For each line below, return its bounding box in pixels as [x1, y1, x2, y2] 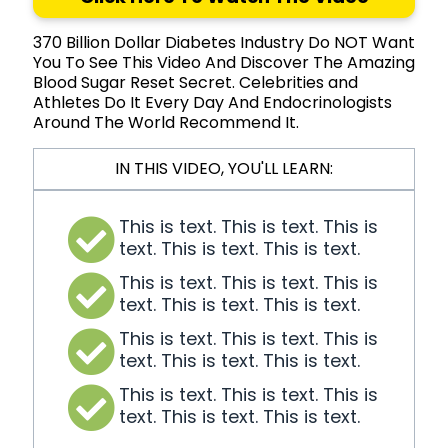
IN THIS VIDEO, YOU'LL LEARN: [115, 157, 333, 181]
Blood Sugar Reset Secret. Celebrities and [33, 71, 358, 95]
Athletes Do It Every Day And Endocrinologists [33, 91, 392, 115]
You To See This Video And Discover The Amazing [33, 51, 415, 75]
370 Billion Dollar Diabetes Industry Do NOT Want [33, 31, 415, 55]
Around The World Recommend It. [33, 111, 299, 135]
